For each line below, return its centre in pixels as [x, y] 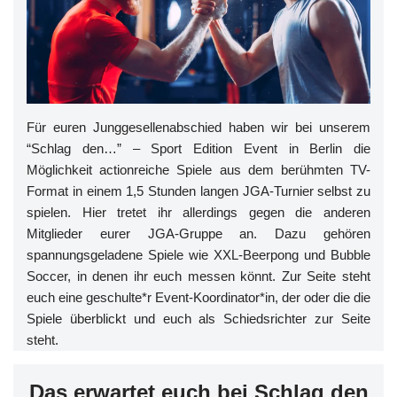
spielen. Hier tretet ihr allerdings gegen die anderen [198, 212]
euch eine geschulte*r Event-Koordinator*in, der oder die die [198, 297]
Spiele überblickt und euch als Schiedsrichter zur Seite [198, 319]
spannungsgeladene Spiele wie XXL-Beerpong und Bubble [198, 255]
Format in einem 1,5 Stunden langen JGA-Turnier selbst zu [198, 191]
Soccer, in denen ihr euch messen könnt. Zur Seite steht [198, 276]
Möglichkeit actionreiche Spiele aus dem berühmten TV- [198, 170]
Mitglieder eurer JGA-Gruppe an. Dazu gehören [198, 234]
